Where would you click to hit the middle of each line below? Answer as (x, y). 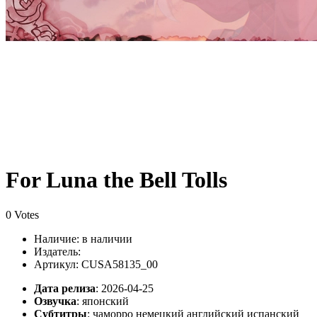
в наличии (107, 238)
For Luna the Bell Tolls (116, 180)
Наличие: (58, 238)
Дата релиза (65, 288)
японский (105, 301)
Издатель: (57, 251)
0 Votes (22, 214)
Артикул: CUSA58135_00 (96, 264)
